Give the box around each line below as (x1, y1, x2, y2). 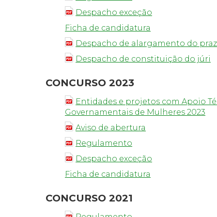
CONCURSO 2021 (46, 192, 133, 204)
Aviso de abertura (76, 123, 146, 132)
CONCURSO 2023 (46, 77, 134, 89)
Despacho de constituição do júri (76, 54, 211, 63)
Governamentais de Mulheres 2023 (65, 108, 205, 117)
